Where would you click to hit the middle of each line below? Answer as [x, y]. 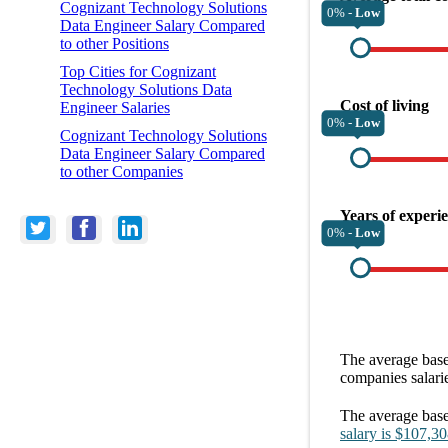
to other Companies [121, 171]
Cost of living [384, 105]
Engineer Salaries [115, 107]
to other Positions [114, 43]
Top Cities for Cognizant [138, 71]
